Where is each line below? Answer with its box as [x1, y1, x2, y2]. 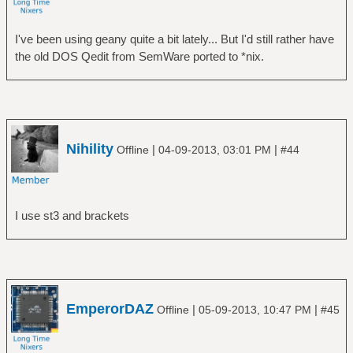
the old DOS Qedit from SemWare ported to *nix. [14, 49, 264, 63]
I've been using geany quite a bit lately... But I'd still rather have [14, 32, 334, 46]
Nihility [66, 141, 113, 158]
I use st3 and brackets [14, 209, 129, 223]
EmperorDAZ [66, 300, 154, 317]
